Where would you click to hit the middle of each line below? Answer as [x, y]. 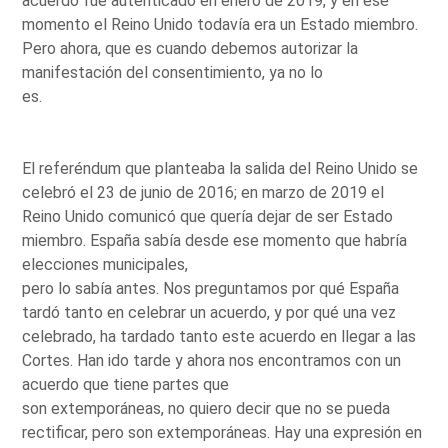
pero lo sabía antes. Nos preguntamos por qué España [211, 288]
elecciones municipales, [105, 264]
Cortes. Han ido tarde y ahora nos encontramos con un [212, 360]
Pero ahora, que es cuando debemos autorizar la [190, 48]
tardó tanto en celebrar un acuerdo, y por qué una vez [209, 312]
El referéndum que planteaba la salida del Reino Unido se [220, 168]
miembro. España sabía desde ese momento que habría [215, 240]
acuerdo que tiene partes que [126, 384]
